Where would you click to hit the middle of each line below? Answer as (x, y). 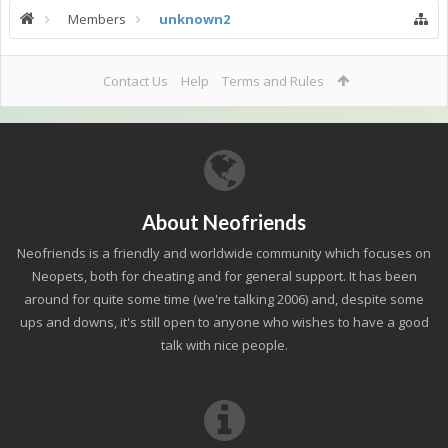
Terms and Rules (272, 81)
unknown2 (194, 19)
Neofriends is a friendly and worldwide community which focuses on (224, 253)
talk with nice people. (224, 345)
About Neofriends (224, 222)
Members (97, 19)
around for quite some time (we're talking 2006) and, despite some (224, 299)
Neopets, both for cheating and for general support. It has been (224, 276)
